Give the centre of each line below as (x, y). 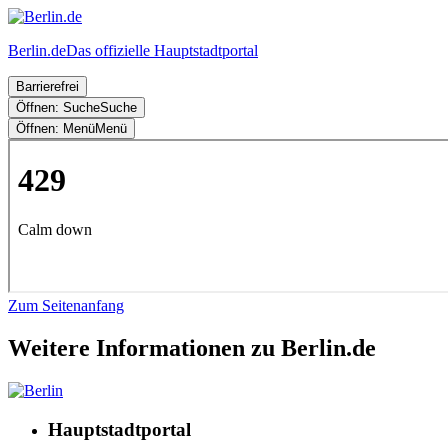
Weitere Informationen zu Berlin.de (192, 347)
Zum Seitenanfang (66, 305)
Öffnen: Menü (55, 128)
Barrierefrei (47, 86)
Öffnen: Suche (58, 107)
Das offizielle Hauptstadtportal (162, 50)
